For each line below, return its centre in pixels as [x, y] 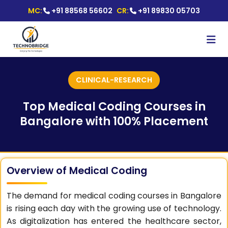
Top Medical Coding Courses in [114, 106]
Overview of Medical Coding [77, 171]
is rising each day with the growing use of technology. [114, 208]
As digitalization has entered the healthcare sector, [114, 221]
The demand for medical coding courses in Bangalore [114, 196]
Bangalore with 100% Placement [114, 121]
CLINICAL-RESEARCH [114, 80]
